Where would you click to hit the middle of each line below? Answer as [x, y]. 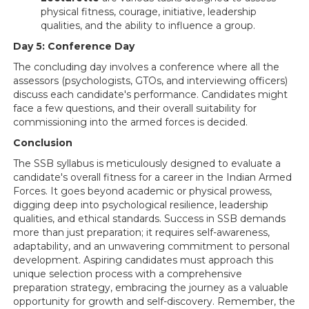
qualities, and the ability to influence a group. [148, 25]
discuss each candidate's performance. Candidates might [150, 94]
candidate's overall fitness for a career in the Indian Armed [152, 177]
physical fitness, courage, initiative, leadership [149, 11]
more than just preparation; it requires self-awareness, [141, 232]
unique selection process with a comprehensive [128, 273]
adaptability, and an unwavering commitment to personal [151, 246]
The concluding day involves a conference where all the [146, 67]
